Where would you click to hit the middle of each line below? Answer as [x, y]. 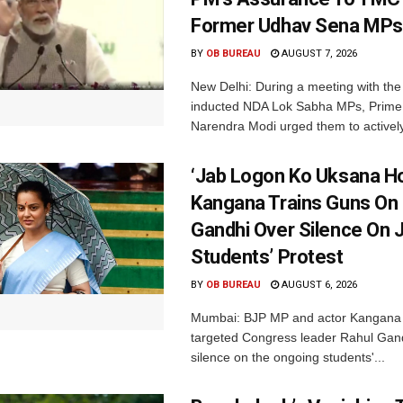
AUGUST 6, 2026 [318, 285]
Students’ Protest [267, 257]
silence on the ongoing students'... [288, 358]
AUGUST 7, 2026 [318, 54]
